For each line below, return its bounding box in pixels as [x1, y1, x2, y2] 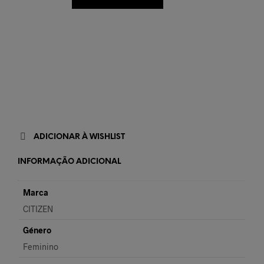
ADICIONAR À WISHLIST [34, 133, 125, 141]
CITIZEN [23, 204, 53, 214]
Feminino [23, 242, 58, 252]
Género [23, 225, 51, 236]
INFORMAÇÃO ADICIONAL [18, 158, 121, 166]
